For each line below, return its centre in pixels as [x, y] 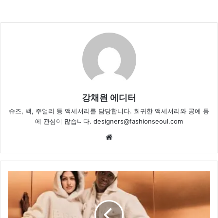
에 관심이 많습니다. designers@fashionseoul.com [109, 121]
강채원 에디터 [109, 98]
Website [128, 137]
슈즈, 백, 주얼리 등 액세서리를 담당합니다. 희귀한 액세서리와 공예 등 [109, 111]
